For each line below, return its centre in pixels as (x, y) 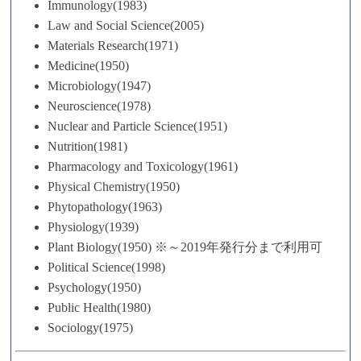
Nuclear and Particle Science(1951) (137, 126)
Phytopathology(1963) (105, 206)
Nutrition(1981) (87, 146)
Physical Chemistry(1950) (114, 186)
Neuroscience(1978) (99, 106)
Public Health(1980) (99, 307)
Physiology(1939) (93, 226)
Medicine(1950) (88, 65)
